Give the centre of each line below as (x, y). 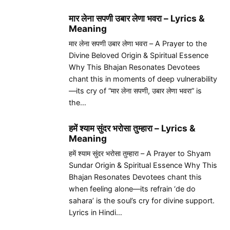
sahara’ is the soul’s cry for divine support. (142, 200)
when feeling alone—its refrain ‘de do (132, 188)
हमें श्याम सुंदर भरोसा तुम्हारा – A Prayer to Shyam (140, 153)
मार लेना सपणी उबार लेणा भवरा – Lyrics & (137, 18)
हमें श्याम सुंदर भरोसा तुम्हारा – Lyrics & (132, 128)
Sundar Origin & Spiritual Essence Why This (143, 165)
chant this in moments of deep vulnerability (143, 79)
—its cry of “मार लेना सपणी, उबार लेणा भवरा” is (135, 90)
